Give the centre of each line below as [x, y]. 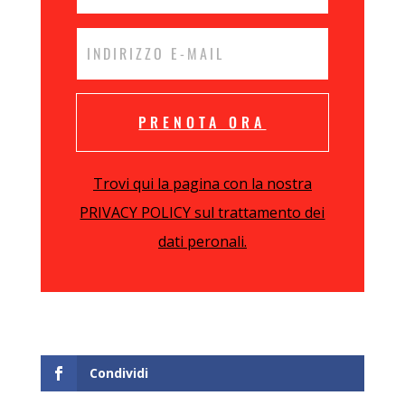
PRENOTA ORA [202, 122]
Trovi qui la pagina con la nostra [202, 183]
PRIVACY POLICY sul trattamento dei [202, 212]
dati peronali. [202, 241]
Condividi [118, 372]
